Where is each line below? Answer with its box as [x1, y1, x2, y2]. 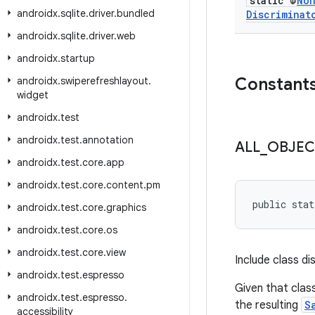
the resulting [235, 298, 301, 312]
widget [17, 89, 49, 101]
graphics [106, 201, 146, 214]
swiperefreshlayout [60, 75, 148, 87]
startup [60, 52, 95, 65]
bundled [117, 7, 155, 20]
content [106, 179, 143, 191]
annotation [82, 134, 134, 146]
